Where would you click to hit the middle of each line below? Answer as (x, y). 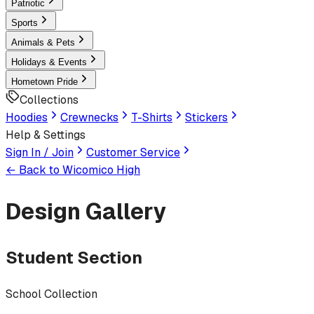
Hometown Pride (45, 81)
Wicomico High (101, 170)
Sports (25, 22)
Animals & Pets (43, 42)
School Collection (52, 294)
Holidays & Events (49, 62)
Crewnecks (89, 117)
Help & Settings (46, 135)
